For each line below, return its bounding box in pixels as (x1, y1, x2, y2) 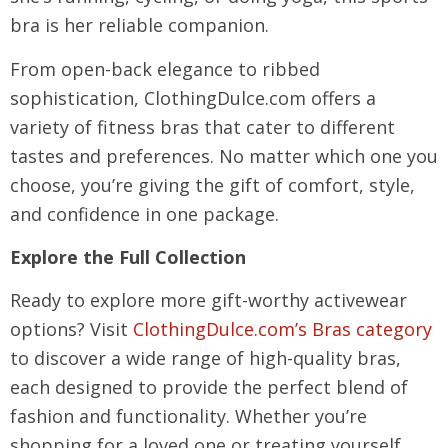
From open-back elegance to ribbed (10, 57, 320, 81)
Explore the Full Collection (10, 245, 246, 269)
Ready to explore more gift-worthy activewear (10, 288, 407, 312)
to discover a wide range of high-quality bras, (10, 346, 401, 370)
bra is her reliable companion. (10, 13, 269, 37)
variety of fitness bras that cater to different (10, 115, 395, 139)
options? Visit (10, 317, 133, 341)
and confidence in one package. (10, 202, 279, 226)
